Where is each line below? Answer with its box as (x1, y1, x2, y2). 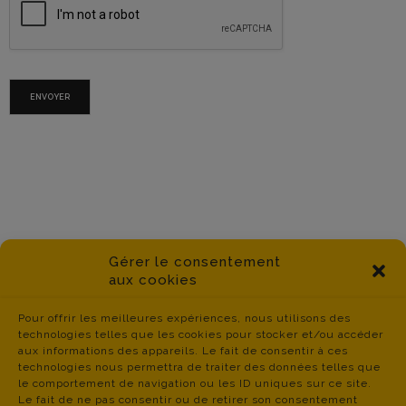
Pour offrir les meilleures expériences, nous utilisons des (18, 312, 351, 324)
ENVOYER (30, 92, 70, 102)
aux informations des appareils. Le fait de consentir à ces (18, 344, 348, 357)
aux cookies (109, 272, 198, 288)
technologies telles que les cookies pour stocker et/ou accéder (18, 328, 383, 341)
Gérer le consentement (109, 254, 281, 270)
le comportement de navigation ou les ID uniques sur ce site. (18, 377, 372, 390)
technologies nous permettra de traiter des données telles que (18, 361, 381, 373)
